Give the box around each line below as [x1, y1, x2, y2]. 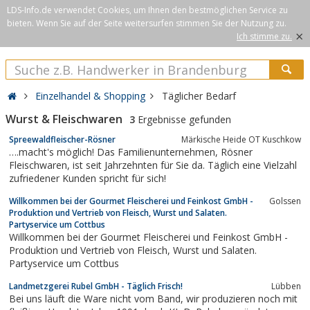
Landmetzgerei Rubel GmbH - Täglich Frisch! [9, 280, 183, 292]
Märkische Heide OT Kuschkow [181, 133, 301, 145]
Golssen [269, 194, 301, 207]
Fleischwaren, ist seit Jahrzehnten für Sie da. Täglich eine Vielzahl [9, 158, 73, 172]
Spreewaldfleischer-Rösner [9, 133, 116, 145]
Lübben [271, 280, 301, 292]
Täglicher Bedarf [161, 89, 236, 102]
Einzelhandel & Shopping [35, 89, 146, 102]
